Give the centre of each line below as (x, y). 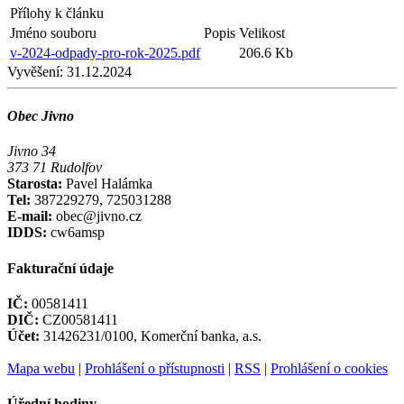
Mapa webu (41, 368)
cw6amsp (76, 233)
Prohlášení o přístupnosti (155, 368)
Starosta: (37, 184)
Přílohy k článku (57, 13)
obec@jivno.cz (97, 216)
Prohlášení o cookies (329, 368)
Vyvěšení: (35, 71)
